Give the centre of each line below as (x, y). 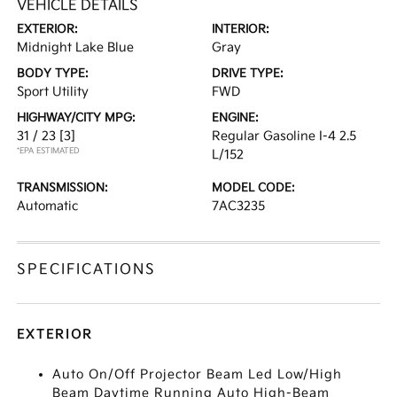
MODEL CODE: (253, 188)
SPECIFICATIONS (87, 270)
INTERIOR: (241, 29)
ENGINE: (235, 118)
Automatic (48, 206)
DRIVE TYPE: (248, 74)
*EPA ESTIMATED (49, 151)
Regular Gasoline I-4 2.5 (284, 136)
